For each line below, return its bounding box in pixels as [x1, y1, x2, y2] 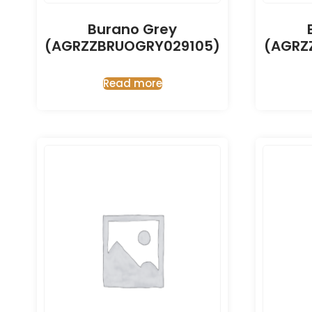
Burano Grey [88, 19, 177, 40]
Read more [102, 76, 162, 91]
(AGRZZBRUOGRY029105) [45, 36, 220, 56]
